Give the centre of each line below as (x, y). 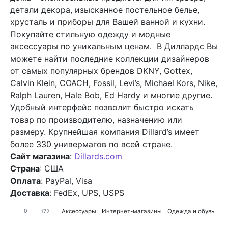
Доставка (30, 193)
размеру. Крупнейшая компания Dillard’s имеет (105, 132)
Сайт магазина (40, 156)
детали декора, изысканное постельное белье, (105, 9)
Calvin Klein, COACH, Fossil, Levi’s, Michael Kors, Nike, (114, 83)
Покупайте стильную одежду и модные (90, 34)
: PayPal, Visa (66, 180)
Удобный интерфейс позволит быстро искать (102, 107)
